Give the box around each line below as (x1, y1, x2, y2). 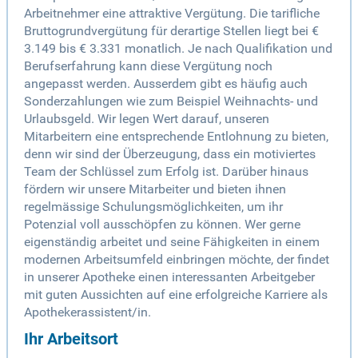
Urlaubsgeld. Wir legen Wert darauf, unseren (24, 111, 269, 127)
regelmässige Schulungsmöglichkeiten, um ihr (24, 199, 283, 215)
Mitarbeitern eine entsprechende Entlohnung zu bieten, (24, 129, 328, 145)
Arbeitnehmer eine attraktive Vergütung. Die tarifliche (24, 6, 320, 22)
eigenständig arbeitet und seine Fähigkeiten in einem (24, 234, 320, 250)
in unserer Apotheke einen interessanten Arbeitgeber (24, 269, 315, 285)
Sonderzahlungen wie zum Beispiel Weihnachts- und (24, 93, 318, 109)
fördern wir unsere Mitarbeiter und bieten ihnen (24, 181, 286, 197)
